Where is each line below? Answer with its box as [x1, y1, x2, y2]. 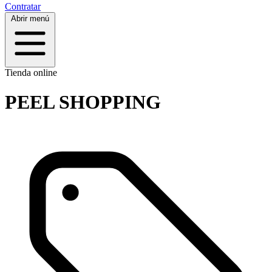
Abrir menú [11, 13, 49, 23]
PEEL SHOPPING [5, 91, 161, 114]
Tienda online [5, 67, 57, 78]
